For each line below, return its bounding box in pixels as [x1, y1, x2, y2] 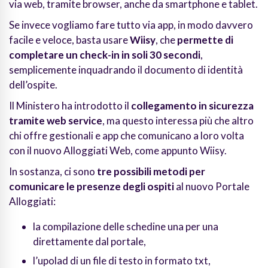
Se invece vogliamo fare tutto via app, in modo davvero [9, 19, 253, 32]
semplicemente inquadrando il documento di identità [9, 63, 243, 77]
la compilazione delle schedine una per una [33, 220, 218, 233]
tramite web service [9, 114, 102, 127]
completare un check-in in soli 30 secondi [9, 48, 200, 62]
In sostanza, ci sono [9, 165, 97, 178]
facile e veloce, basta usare [9, 33, 130, 47]
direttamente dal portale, [33, 235, 146, 248]
